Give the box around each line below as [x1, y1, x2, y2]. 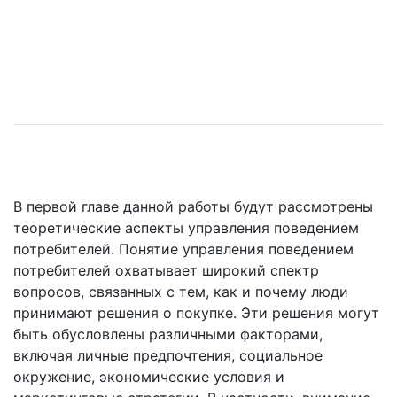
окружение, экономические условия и [13, 368, 284, 386]
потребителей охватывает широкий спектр [13, 261, 319, 280]
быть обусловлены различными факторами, [13, 325, 323, 344]
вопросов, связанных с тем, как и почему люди [13, 283, 348, 301]
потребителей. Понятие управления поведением [13, 240, 354, 259]
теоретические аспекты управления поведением [13, 219, 359, 237]
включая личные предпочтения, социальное [13, 346, 323, 365]
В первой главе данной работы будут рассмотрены [13, 198, 373, 216]
